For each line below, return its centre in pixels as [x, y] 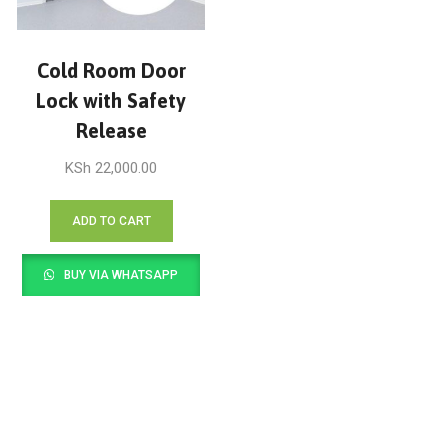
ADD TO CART [111, 220]
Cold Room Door [111, 71]
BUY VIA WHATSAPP [120, 274]
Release [111, 131]
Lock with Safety [111, 101]
